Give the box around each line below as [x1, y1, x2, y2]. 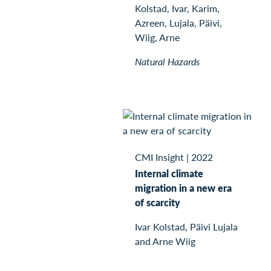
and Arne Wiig [135, 233, 195, 248]
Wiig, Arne [135, 30, 180, 44]
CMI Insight [135, 149, 184, 164]
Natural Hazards [135, 54, 200, 68]
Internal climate [135, 166, 203, 180]
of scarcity [135, 195, 180, 209]
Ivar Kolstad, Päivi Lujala [135, 219, 238, 233]
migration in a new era [135, 180, 232, 195]
